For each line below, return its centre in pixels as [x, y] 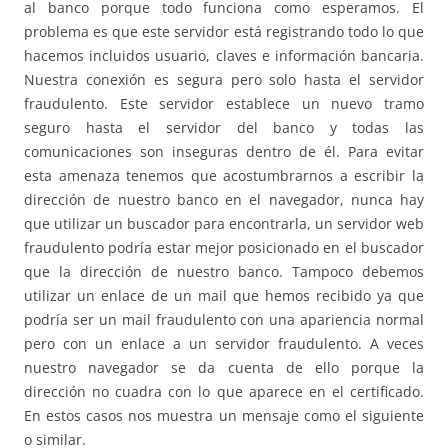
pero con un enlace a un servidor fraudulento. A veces [224, 343]
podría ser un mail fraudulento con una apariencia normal [224, 319]
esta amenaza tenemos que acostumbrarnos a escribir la [224, 175]
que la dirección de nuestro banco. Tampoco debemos [224, 271]
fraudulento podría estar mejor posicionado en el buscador [224, 247]
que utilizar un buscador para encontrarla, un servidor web [224, 223]
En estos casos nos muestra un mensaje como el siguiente [224, 415]
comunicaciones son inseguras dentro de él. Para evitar [224, 151]
